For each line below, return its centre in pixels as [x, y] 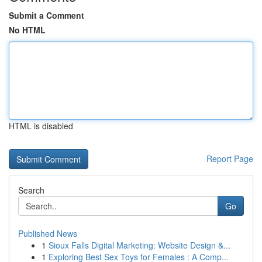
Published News [48, 233]
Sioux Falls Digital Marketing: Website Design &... [139, 245]
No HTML [27, 30]
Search [31, 190]
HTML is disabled [41, 126]
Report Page [230, 158]
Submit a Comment [46, 15]
